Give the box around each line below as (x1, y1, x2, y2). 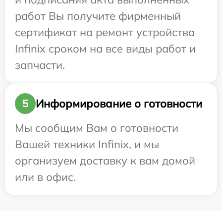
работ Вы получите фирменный (15, 9, 181, 23)
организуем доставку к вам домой (15, 154, 195, 168)
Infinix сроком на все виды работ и (15, 42, 196, 56)
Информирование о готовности (36, 96, 202, 111)
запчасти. (15, 58, 65, 72)
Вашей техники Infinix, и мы (15, 137, 159, 152)
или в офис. (15, 170, 76, 184)
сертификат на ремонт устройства (15, 25, 195, 40)
